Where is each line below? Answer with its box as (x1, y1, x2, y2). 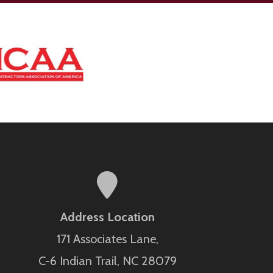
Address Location (60, 209, 155, 224)
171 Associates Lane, (56, 231, 158, 246)
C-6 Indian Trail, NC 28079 (38, 253, 177, 268)
